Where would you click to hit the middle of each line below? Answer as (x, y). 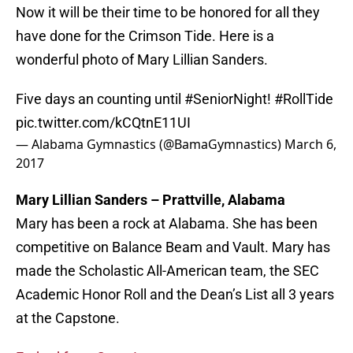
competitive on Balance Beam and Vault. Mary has (173, 247)
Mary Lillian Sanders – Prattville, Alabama (150, 200)
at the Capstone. (68, 318)
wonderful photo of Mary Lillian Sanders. (142, 60)
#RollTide (304, 99)
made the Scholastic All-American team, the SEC (167, 271)
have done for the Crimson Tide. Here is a (145, 36)
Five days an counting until (100, 99)
